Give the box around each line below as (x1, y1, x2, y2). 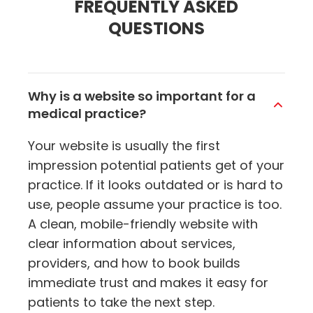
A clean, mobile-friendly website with (28, 215, 258, 233)
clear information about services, (28, 235, 235, 253)
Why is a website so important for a (28, 87, 256, 105)
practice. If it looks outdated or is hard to (28, 176, 283, 194)
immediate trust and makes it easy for (28, 274, 268, 292)
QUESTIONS (108, 17, 205, 41)
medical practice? (28, 105, 146, 123)
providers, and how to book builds (28, 254, 240, 272)
